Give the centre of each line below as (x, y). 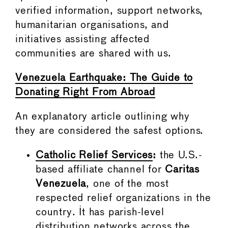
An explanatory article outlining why (103, 117)
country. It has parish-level (100, 213)
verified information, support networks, (109, 11)
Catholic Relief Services (94, 156)
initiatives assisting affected (83, 40)
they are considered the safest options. (110, 131)
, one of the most (127, 184)
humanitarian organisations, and (92, 25)
